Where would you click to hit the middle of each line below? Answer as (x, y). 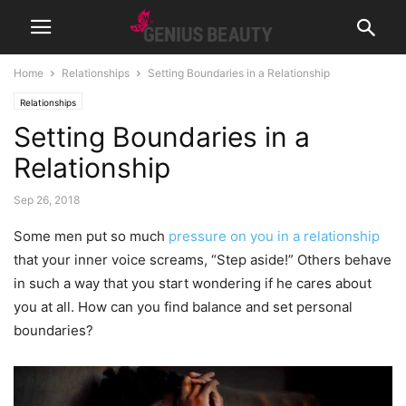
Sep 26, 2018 (47, 200)
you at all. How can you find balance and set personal (183, 307)
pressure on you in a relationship (274, 236)
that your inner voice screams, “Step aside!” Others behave (203, 260)
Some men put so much (91, 236)
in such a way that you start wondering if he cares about (193, 283)
